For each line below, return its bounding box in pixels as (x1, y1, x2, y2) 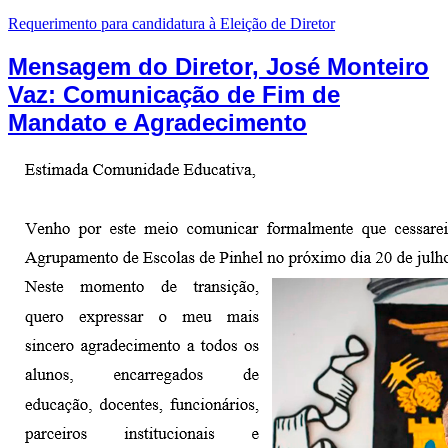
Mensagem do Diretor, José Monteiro (8, 52, 429, 80)
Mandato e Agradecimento (8, 108, 307, 136)
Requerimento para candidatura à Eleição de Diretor (8, 14, 335, 32)
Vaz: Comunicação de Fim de (8, 80, 340, 108)
